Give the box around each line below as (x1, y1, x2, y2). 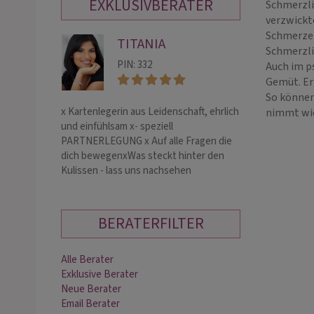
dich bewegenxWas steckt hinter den (61, 149, 224, 163)
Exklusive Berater (61, 267, 138, 282)
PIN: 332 (117, 57, 152, 72)
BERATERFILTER (97, 212, 204, 235)
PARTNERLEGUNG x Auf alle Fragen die (61, 134, 232, 149)
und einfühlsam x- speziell (61, 119, 173, 134)
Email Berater (61, 296, 120, 311)
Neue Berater (61, 282, 121, 296)
